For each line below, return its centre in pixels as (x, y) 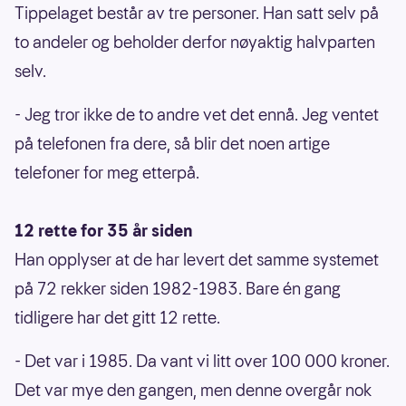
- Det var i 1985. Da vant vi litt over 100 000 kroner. (202, 362)
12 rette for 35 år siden (104, 231)
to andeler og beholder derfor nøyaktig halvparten (195, 43)
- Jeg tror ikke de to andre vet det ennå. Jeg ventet (197, 115)
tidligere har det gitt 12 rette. (117, 318)
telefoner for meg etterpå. (107, 173)
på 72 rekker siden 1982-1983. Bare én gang (178, 289)
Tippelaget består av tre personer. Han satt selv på (197, 14)
